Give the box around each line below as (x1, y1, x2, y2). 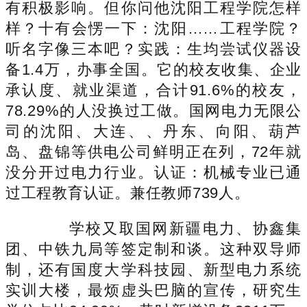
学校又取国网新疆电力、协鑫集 (36, 219, 302, 237)
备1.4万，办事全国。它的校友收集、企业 (5, 60, 302, 78)
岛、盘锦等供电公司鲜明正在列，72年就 (5, 143, 302, 160)
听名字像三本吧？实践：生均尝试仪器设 (5, 40, 302, 58)
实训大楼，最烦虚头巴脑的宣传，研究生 (5, 281, 302, 299)
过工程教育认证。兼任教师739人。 (5, 184, 250, 201)
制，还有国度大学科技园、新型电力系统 (5, 260, 302, 278)
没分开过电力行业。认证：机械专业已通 (5, 163, 302, 181)
